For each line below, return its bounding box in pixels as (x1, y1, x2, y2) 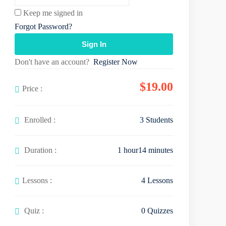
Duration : (22, 146, 56, 155)
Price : (22, 84, 42, 93)
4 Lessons (141, 176, 173, 185)
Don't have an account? (15, 58, 93, 67)
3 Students (140, 116, 173, 125)
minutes (146, 146, 173, 155)
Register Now (93, 58, 138, 67)
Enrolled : (22, 116, 55, 125)
